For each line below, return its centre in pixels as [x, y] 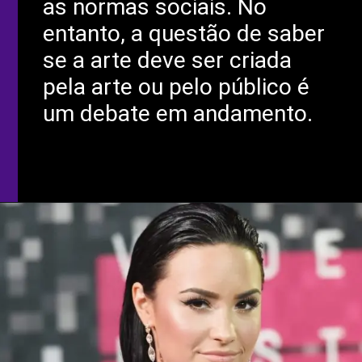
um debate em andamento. [178, 114]
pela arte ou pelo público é [177, 87]
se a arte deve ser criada [168, 61]
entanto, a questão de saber [184, 34]
